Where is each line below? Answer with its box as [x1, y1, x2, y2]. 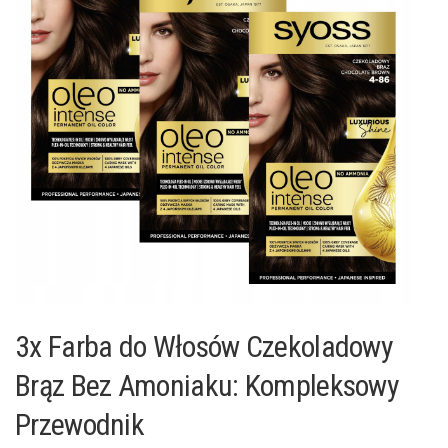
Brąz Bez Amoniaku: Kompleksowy [15, 368, 399, 404]
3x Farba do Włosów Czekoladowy [15, 329, 394, 365]
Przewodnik [15, 407, 145, 443]
